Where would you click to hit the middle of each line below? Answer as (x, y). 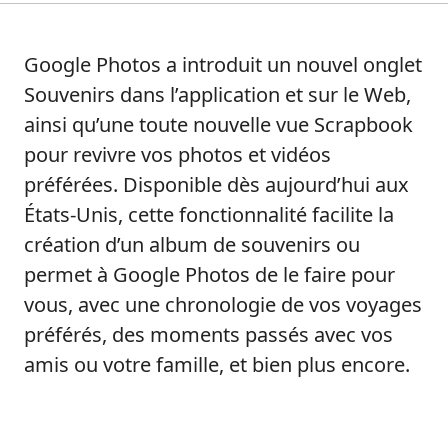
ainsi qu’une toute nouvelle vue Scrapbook (218, 125)
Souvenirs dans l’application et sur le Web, (217, 95)
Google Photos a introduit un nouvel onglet (223, 65)
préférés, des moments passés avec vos (208, 335)
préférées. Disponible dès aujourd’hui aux (216, 185)
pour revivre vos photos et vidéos (177, 155)
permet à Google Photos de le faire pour (209, 275)
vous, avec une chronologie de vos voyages (223, 305)
